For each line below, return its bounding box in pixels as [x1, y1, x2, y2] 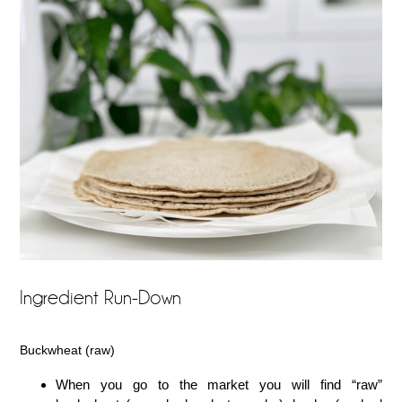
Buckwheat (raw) [20, 342, 116, 357]
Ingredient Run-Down [20, 287, 182, 310]
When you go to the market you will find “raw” [56, 377, 382, 392]
